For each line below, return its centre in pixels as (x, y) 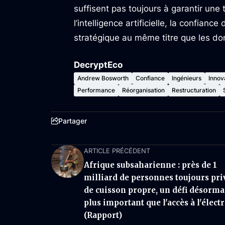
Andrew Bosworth (103, 78)
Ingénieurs (187, 78)
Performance (96, 90)
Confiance (150, 78)
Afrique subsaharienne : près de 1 (150, 165)
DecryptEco (98, 65)
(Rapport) (103, 215)
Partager (73, 121)
